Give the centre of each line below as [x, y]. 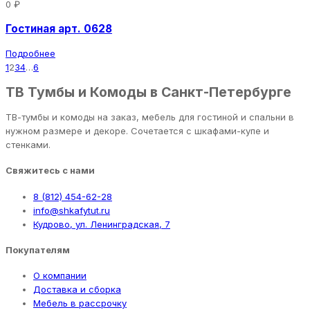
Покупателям [38, 250]
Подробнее [30, 53]
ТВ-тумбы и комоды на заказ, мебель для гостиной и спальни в [150, 117]
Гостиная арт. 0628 [59, 28]
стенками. [28, 145]
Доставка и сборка [77, 290]
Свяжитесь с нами [50, 171]
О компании [60, 276]
